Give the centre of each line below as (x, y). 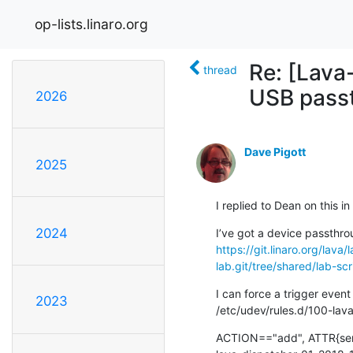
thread (220, 69)
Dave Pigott (275, 151)
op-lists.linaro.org (91, 24)
